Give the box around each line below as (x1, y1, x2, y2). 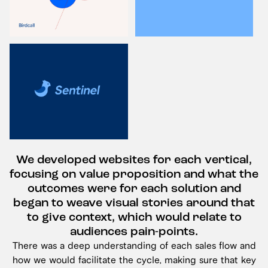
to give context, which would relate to (26, 209, 242, 225)
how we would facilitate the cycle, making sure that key (12, 254, 256, 267)
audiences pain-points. (70, 224, 198, 239)
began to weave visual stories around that (13, 195, 255, 211)
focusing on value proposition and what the (10, 166, 258, 182)
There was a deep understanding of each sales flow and (12, 240, 256, 252)
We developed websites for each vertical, (16, 152, 252, 167)
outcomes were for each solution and (27, 181, 241, 196)
